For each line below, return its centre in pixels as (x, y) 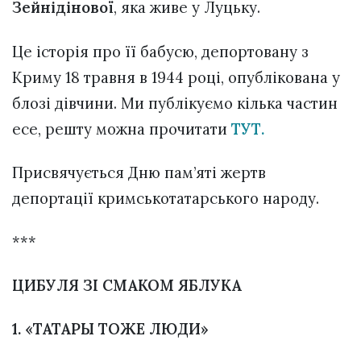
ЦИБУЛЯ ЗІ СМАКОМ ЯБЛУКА (127, 286)
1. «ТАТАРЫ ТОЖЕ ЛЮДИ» (110, 329)
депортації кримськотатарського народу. (166, 198)
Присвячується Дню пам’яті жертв (139, 172)
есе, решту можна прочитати (122, 129)
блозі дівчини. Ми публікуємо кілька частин (175, 103)
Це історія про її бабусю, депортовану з (160, 51)
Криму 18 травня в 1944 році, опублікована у (176, 77)
